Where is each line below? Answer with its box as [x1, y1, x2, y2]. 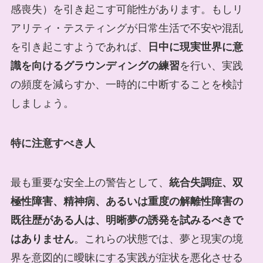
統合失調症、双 [168, 177, 243, 189]
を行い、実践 [179, 59, 243, 72]
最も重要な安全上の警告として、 [10, 177, 169, 189]
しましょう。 [10, 97, 74, 109]
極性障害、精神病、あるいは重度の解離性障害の [10, 195, 243, 208]
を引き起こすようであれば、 [10, 41, 148, 53]
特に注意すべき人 [10, 137, 95, 149]
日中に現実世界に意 [147, 41, 243, 53]
